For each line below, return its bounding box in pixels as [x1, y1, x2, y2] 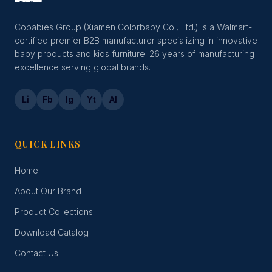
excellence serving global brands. [15, 62, 151, 73]
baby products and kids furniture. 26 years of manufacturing [15, 49, 254, 59]
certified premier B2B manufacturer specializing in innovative [15, 35, 257, 46]
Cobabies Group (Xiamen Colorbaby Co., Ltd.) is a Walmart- [15, 22, 252, 33]
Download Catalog [15, 227, 89, 238]
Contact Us [15, 248, 58, 259]
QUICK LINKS [15, 138, 81, 151]
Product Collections [15, 206, 93, 217]
